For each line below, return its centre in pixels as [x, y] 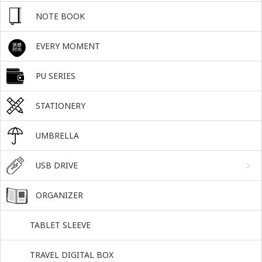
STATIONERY [61, 106]
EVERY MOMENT [68, 46]
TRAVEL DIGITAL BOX [72, 255]
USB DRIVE [57, 165]
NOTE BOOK [60, 16]
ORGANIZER [59, 195]
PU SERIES [56, 76]
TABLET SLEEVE [60, 225]
